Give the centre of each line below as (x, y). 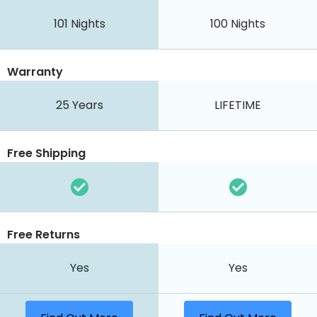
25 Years (79, 105)
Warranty (35, 72)
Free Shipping (46, 154)
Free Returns (44, 235)
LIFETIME (238, 105)
